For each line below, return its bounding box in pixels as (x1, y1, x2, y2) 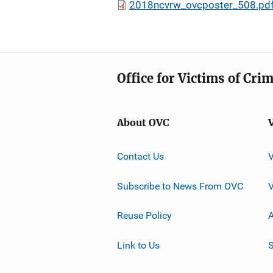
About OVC (117, 117, 169, 129)
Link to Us (117, 239, 160, 251)
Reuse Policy (117, 209, 172, 221)
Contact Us (117, 150, 164, 162)
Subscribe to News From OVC (117, 180, 243, 192)
